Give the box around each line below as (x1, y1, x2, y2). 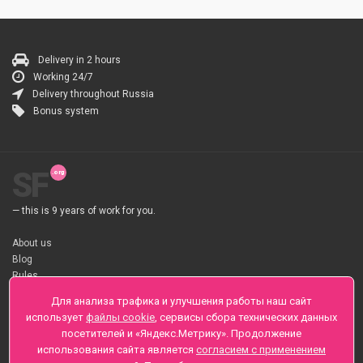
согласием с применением (196, 344, 326, 356)
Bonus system (33, 105, 99, 117)
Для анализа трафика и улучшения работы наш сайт (51, 295, 312, 307)
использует (26, 311, 86, 323)
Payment (12, 310, 52, 322)
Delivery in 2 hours (38, 54, 121, 66)
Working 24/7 (33, 71, 93, 83)
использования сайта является (37, 344, 196, 356)
